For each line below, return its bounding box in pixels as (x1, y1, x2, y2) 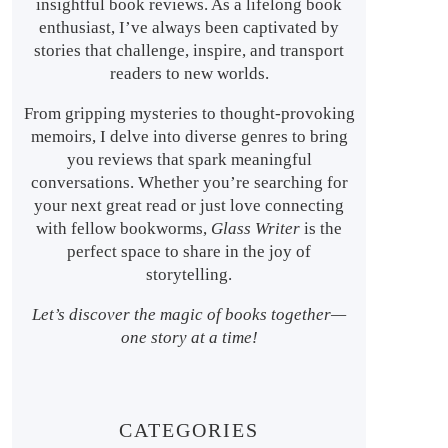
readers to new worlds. (109, 64, 269, 84)
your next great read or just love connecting (34, 196, 345, 216)
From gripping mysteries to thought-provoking (23, 104, 355, 124)
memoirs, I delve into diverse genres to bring (30, 127, 348, 147)
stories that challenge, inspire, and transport (34, 41, 345, 61)
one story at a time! (120, 328, 258, 348)
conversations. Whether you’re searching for (30, 173, 348, 193)
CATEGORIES (119, 419, 260, 442)
